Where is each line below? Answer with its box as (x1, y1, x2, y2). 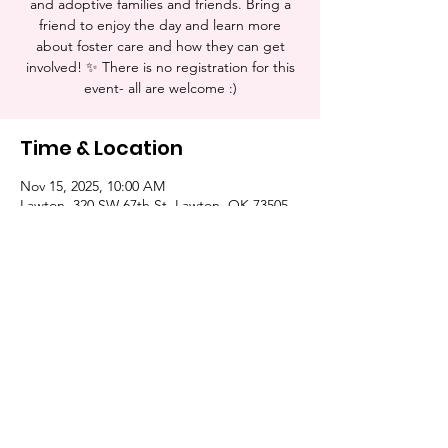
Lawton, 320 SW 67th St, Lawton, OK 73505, (20, 196, 292, 214)
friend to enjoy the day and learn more (39, 16, 281, 34)
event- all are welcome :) (83, 79, 237, 97)
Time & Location (20, 134, 183, 162)
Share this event (20, 321, 186, 349)
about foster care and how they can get (35, 37, 285, 55)
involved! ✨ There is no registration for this (25, 58, 295, 76)
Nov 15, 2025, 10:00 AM (20, 177, 165, 195)
